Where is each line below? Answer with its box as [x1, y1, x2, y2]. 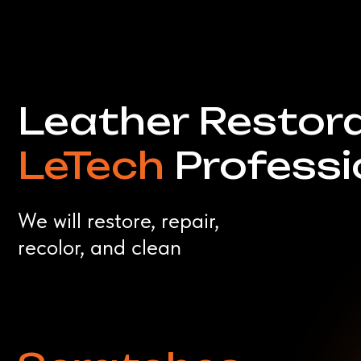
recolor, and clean [15, 15, 163, 39]
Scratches [15, 114, 218, 155]
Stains [15, 274, 141, 315]
